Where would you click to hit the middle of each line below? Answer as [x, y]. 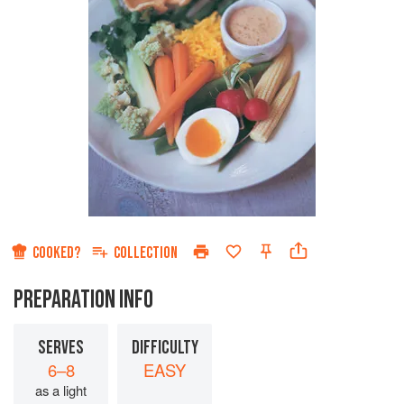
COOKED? [56, 253]
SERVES [61, 348]
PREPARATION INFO [83, 300]
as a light [61, 390]
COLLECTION [146, 253]
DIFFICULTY [165, 348]
